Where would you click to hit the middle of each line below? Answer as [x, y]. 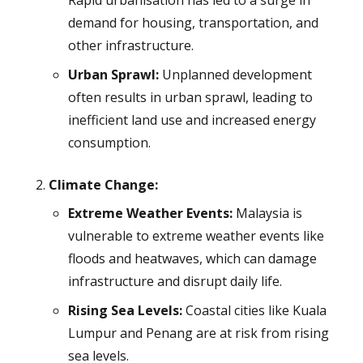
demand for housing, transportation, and [193, 23]
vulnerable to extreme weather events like [196, 236]
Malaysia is [267, 214]
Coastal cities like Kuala [254, 311]
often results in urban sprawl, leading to [190, 98]
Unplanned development [235, 75]
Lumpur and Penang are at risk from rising [198, 333]
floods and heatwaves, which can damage [192, 259]
